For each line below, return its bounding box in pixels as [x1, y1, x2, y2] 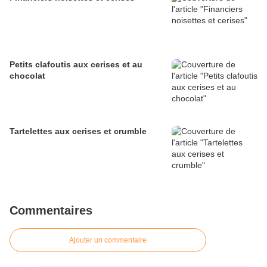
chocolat [10, 71, 45, 81]
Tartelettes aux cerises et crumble [10, 126, 147, 136]
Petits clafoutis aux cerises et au [10, 60, 142, 70]
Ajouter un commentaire [69, 236, 147, 245]
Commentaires [10, 204, 92, 218]
